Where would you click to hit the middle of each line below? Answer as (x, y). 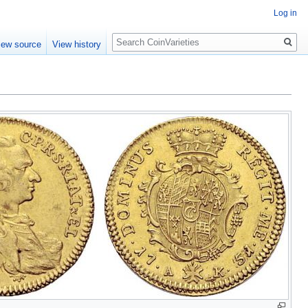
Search (134, 35)
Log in (285, 13)
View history (77, 45)
